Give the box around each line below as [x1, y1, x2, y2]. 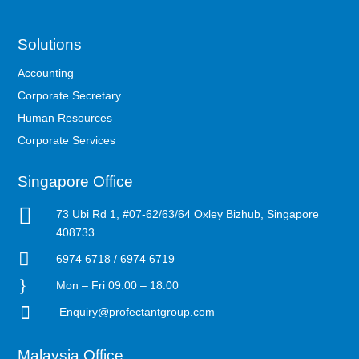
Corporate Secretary [18, 88, 122, 102]
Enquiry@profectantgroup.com [55, 305, 215, 318]
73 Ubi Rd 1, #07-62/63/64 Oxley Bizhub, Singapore [55, 207, 319, 220]
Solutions [18, 35, 83, 53]
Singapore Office [18, 172, 134, 190]
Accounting [18, 66, 75, 79]
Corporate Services [18, 133, 116, 147]
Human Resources [18, 111, 113, 124]
